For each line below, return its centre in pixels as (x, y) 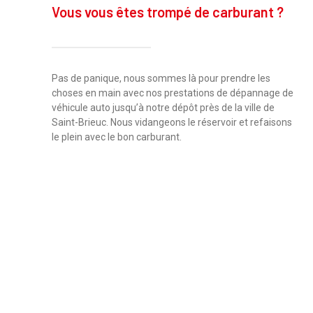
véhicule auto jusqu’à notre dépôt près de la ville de (163, 107)
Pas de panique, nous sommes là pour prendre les (161, 78)
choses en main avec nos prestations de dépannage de (173, 93)
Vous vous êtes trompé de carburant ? (168, 12)
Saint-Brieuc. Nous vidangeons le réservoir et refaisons (172, 122)
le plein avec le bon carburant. (117, 137)
